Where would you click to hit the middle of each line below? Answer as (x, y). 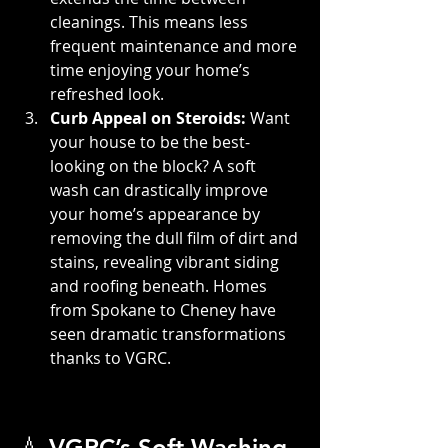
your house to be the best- (150, 141)
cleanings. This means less (151, 21)
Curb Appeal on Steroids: (150, 117)
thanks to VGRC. (110, 357)
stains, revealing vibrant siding (166, 261)
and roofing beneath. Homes (160, 285)
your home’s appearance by (157, 213)
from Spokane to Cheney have (165, 309)
